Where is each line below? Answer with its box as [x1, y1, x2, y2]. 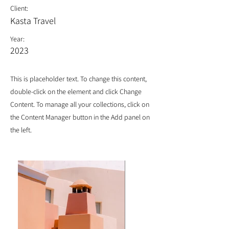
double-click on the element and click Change [10, 87, 142, 96]
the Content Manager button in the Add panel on [10, 112, 150, 122]
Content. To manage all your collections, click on [10, 100, 149, 109]
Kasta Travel [10, 15, 56, 27]
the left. [10, 125, 32, 134]
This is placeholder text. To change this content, [10, 74, 147, 83]
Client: [10, 4, 28, 13]
